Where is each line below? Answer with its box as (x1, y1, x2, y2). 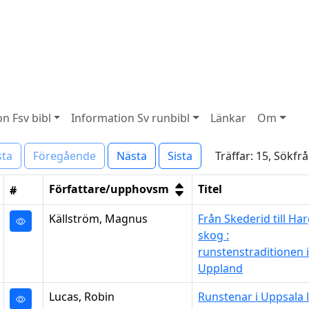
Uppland (198, 261, 243, 276)
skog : (198, 228, 229, 243)
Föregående (33, 148, 96, 163)
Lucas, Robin (49, 289, 114, 304)
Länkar (210, 110, 247, 126)
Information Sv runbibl (71, 110, 190, 126)
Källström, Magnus (49, 211, 148, 226)
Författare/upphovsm (49, 181, 169, 197)
